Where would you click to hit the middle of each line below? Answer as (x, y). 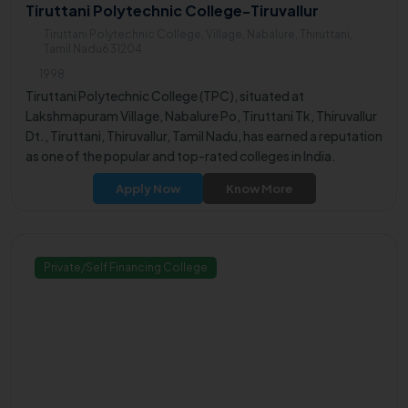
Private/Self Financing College (126, 268)
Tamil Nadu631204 (93, 49)
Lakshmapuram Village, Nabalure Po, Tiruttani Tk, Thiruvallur (201, 116)
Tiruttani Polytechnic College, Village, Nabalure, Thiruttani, (198, 35)
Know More (259, 189)
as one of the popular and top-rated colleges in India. (181, 156)
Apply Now (148, 189)
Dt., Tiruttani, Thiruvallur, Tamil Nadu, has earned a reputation (204, 136)
